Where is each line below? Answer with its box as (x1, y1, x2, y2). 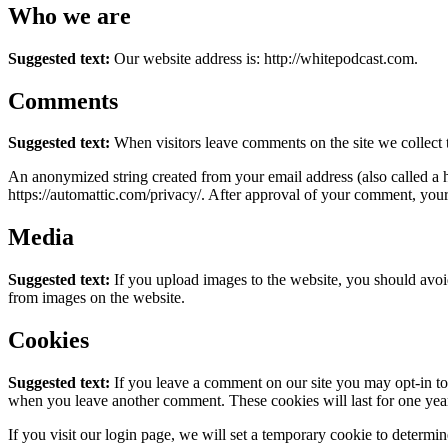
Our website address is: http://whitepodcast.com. (114, 49, 418, 67)
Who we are (8, 2, 131, 29)
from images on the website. (8, 289, 185, 307)
